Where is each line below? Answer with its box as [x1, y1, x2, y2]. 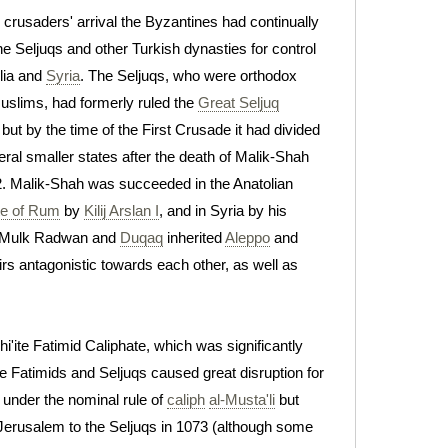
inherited [163, 228, 225, 246]
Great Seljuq [197, 93, 279, 111]
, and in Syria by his [158, 201, 287, 219]
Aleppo [225, 228, 270, 246]
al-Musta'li [209, 390, 275, 408]
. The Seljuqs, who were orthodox [79, 66, 297, 84]
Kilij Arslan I [83, 201, 159, 219]
